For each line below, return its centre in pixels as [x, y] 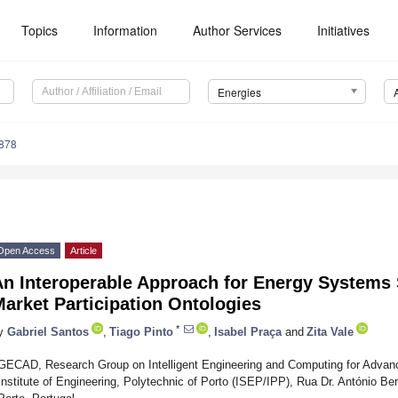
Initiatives [344, 30]
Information [126, 30]
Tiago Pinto [141, 331]
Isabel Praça [248, 331]
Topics [40, 30]
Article [84, 251]
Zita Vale [330, 331]
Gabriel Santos [48, 331]
